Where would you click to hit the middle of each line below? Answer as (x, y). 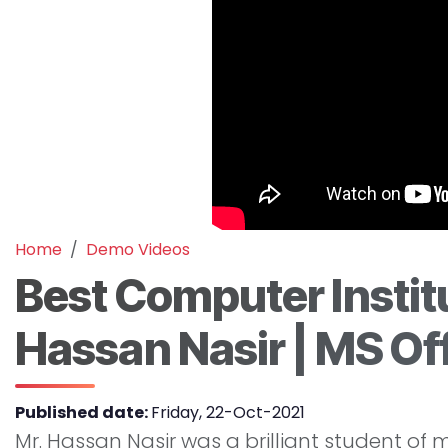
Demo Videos (138, 249)
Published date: (83, 412)
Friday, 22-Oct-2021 (228, 412)
